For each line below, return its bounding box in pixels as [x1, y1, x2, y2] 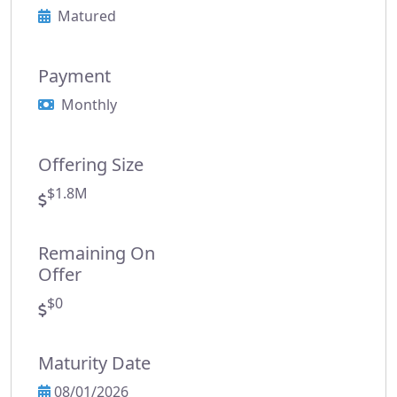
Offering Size [38, 152, 144, 176]
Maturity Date [38, 351, 151, 375]
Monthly [58, 95, 117, 114]
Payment [38, 64, 111, 88]
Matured [54, 6, 116, 26]
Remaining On [38, 241, 155, 265]
